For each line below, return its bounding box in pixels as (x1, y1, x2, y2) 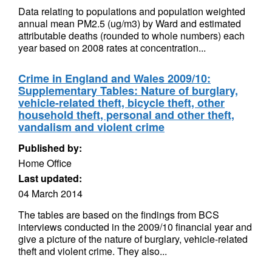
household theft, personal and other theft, (18, 107, 234, 123)
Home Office (18, 156, 72, 170)
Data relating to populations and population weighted (18, 4, 245, 18)
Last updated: (18, 171, 82, 185)
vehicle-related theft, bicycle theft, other (18, 95, 225, 110)
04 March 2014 (18, 186, 83, 200)
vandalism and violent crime (18, 119, 165, 135)
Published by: (18, 141, 82, 155)
